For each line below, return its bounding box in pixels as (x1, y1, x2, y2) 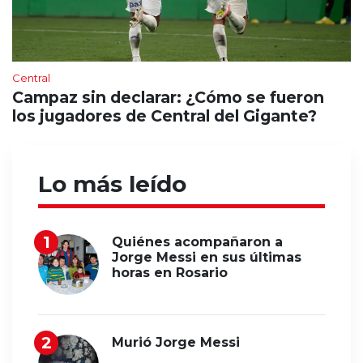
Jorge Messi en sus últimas (112, 249, 301, 265)
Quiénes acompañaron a (112, 233, 283, 250)
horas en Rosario (112, 264, 228, 280)
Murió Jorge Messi (112, 334, 240, 350)
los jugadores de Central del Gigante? (12, 105, 317, 126)
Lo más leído (38, 169, 186, 198)
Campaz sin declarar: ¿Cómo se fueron (12, 87, 324, 107)
